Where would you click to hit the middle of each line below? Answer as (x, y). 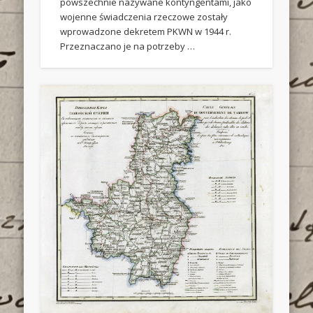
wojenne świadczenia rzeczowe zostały (144, 17)
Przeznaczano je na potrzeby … (128, 46)
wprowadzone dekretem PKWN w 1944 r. (146, 32)
